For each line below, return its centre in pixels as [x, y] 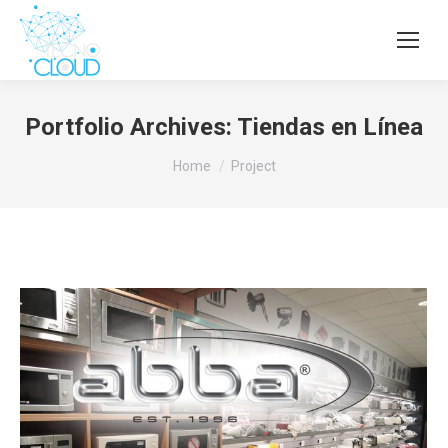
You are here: [217, 156]
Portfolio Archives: [131, 127]
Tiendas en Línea [330, 127]
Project [253, 166]
